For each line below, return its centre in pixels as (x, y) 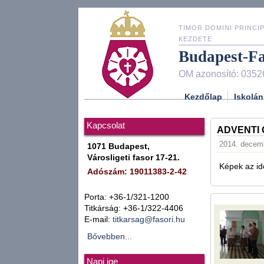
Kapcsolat (106, 126)
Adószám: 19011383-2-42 (137, 172)
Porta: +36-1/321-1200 (127, 197)
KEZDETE (195, 39)
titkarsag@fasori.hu (149, 220)
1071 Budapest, (118, 146)
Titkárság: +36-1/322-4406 (134, 208)
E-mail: (98, 220)
